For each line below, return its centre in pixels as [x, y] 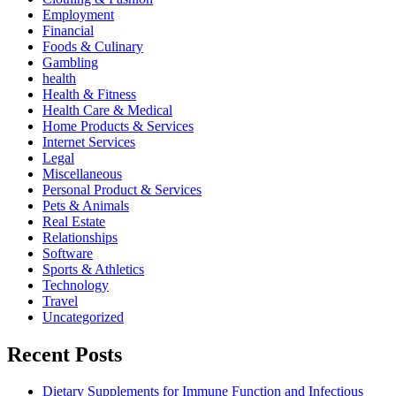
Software [68, 253]
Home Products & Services [118, 126]
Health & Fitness [89, 94]
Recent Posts [65, 354]
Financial [68, 30]
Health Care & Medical [107, 110]
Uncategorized [83, 316]
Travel [60, 301]
